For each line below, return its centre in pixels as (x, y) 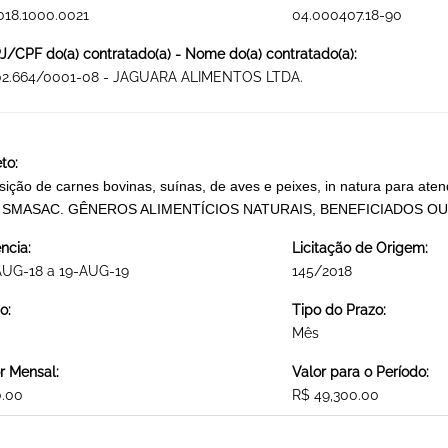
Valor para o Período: (360, 372)
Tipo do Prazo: (338, 310)
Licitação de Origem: (359, 248)
